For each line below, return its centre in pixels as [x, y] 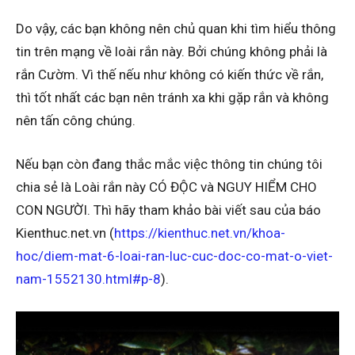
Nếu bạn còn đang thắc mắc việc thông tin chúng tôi [169, 164]
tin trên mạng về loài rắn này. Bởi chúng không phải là [172, 51]
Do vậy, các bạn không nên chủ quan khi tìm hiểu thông [176, 28]
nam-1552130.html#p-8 [88, 279]
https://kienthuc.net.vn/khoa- [200, 233]
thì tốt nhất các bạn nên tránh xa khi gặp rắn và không [172, 97]
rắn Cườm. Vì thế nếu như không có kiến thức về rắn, [170, 74]
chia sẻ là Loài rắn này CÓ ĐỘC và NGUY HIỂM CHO [166, 187]
